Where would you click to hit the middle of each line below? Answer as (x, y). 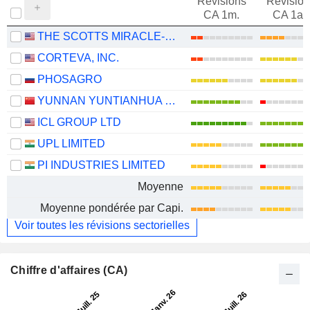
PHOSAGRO (70, 79)
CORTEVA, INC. (78, 58)
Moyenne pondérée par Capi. (112, 208)
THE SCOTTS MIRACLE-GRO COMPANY (170, 36)
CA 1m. (221, 15)
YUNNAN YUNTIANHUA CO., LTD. (170, 101)
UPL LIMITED (71, 144)
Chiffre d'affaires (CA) (69, 270)
